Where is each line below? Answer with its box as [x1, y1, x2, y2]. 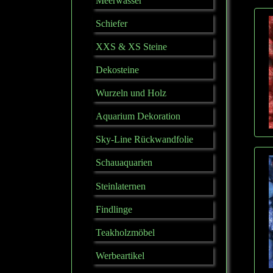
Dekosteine [96, 65, 139, 76]
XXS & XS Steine [96, 41, 167, 52]
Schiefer [96, 18, 127, 29]
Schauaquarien [96, 157, 152, 168]
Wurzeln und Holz [96, 88, 166, 99]
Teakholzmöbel [96, 227, 155, 238]
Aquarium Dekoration [96, 111, 180, 122]
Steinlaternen [96, 180, 146, 191]
